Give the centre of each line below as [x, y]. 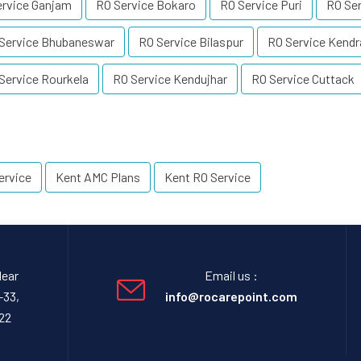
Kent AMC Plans [98, 177]
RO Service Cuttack [303, 79]
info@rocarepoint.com [231, 296]
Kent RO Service [207, 177]
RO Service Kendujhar [170, 79]
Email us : [231, 275]
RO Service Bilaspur [191, 41]
